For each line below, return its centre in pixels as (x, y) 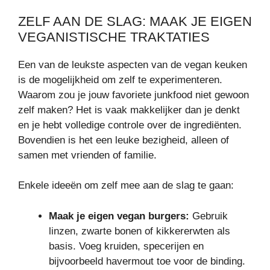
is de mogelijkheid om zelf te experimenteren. (120, 80)
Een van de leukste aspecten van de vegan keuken (133, 64)
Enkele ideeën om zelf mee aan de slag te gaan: (126, 186)
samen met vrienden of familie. (87, 155)
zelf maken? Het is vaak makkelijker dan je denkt (129, 110)
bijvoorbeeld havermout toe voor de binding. (147, 261)
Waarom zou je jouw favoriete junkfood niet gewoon (133, 95)
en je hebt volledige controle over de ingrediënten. (130, 125)
